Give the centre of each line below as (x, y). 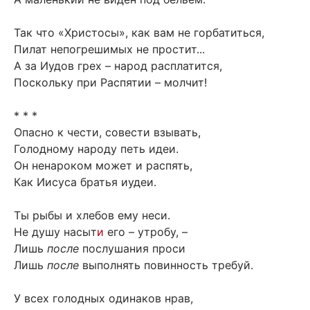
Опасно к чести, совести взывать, (107, 133)
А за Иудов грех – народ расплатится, (118, 66)
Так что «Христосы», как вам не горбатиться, (139, 33)
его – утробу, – (146, 232)
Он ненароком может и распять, (103, 166)
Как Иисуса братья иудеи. (85, 182)
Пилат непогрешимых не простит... (109, 49)
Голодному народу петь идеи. (96, 149)
